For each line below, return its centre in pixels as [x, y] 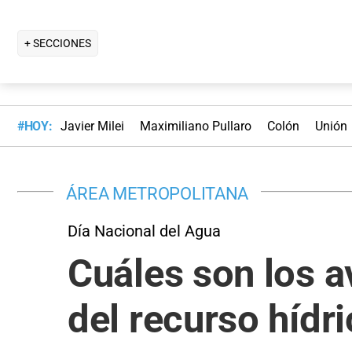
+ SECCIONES [58, 43]
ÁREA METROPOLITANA [158, 193]
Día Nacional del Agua [144, 231]
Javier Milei [92, 126]
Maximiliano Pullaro [195, 126]
